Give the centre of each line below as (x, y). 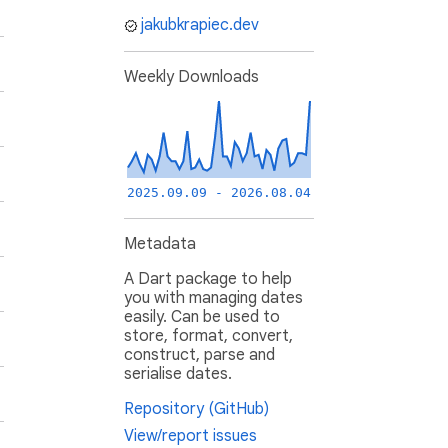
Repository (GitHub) (196, 409)
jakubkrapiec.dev (200, 25)
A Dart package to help (208, 279)
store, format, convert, (208, 336)
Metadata (160, 244)
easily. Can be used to (202, 317)
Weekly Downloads (191, 77)
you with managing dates (213, 298)
